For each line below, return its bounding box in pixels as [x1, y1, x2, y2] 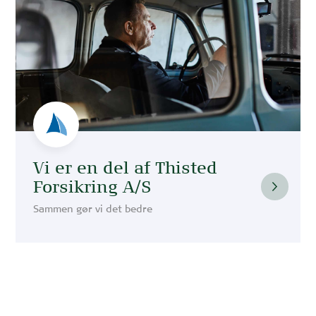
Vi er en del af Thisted [33, 159, 218, 178]
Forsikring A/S [33, 178, 152, 197]
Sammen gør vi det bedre [33, 205, 153, 216]
